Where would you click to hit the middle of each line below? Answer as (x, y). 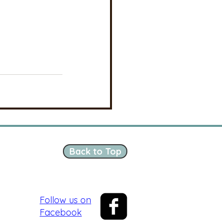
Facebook (61, 213)
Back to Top (95, 152)
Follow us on (65, 200)
